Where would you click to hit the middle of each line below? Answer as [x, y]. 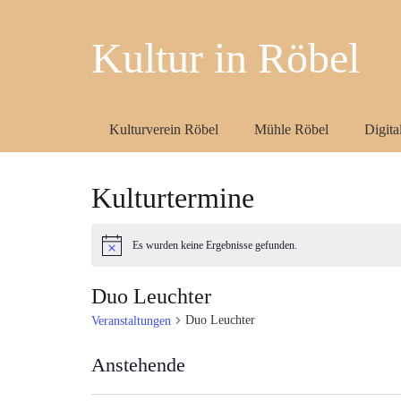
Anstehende [138, 365]
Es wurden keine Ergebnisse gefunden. [215, 246]
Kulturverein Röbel [164, 129]
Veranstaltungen [131, 321]
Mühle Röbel [291, 129]
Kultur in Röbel [226, 58]
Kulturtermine [173, 198]
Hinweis [119, 251]
